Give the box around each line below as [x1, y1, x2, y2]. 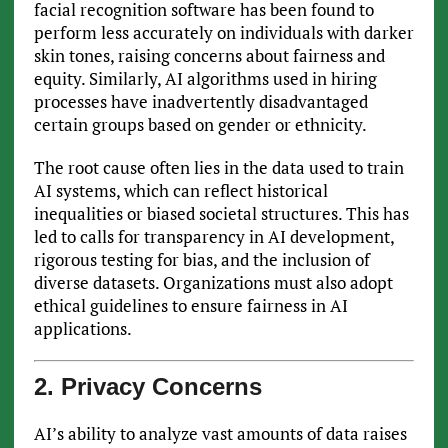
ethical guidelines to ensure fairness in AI [33, 294, 348, 318]
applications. [33, 317, 132, 341]
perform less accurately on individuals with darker [33, 21, 414, 45]
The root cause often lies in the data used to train [33, 156, 404, 180]
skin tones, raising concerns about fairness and [33, 44, 385, 68]
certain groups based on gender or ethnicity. [33, 113, 367, 137]
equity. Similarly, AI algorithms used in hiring [33, 67, 377, 91]
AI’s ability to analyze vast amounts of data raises [33, 421, 407, 445]
